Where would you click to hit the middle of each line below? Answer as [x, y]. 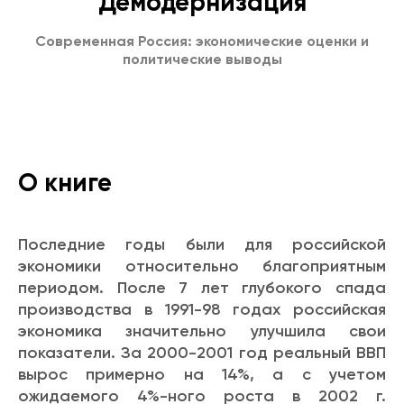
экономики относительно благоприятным [202, 266]
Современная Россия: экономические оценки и [202, 41]
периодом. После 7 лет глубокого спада [202, 287]
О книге [65, 182]
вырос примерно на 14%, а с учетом [202, 374]
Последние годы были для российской [202, 244]
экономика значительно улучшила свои [202, 331]
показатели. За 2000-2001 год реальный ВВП [202, 352]
